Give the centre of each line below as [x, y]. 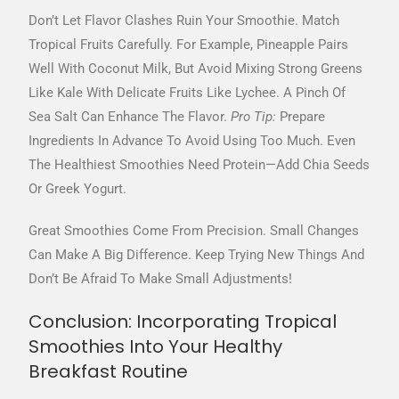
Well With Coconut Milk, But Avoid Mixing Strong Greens [196, 69]
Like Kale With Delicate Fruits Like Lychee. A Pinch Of [187, 93]
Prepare [301, 117]
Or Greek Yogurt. [78, 189]
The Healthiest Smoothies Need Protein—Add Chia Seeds [199, 165]
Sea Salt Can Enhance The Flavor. [130, 117]
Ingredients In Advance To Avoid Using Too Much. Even [192, 141]
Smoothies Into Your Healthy [156, 347]
